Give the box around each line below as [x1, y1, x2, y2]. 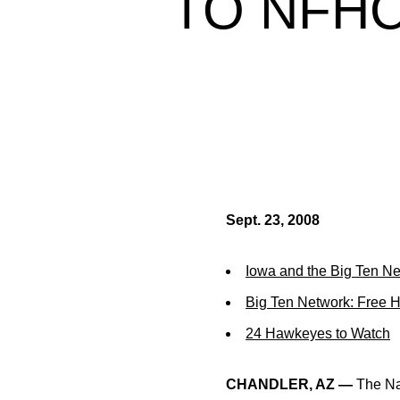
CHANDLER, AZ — [226, 377, 353, 392]
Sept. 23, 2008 [226, 212, 320, 228]
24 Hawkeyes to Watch [246, 326, 390, 341]
